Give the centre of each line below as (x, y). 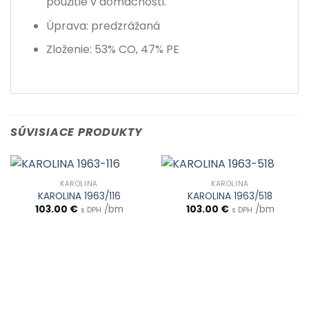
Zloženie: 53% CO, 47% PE (112, 50)
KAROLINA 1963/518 (230, 197)
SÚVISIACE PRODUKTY (77, 132)
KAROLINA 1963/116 (79, 197)
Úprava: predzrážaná (103, 26)
